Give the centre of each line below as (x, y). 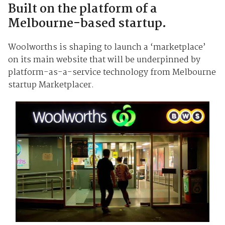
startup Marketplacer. (51, 85)
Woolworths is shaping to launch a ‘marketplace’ (107, 47)
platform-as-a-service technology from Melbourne (112, 72)
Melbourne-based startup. (87, 24)
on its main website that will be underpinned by (104, 60)
